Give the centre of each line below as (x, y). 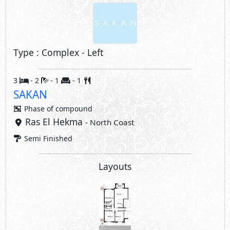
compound (74, 109)
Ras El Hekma (55, 122)
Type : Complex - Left (58, 52)
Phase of (39, 109)
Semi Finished (47, 138)
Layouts (115, 166)
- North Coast (110, 122)
